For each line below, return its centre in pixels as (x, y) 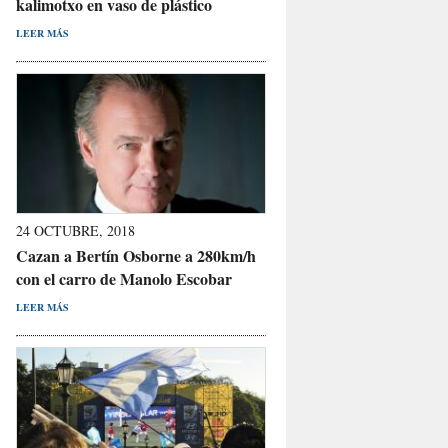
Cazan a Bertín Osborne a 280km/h (136, 255)
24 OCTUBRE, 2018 (75, 230)
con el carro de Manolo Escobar (124, 278)
